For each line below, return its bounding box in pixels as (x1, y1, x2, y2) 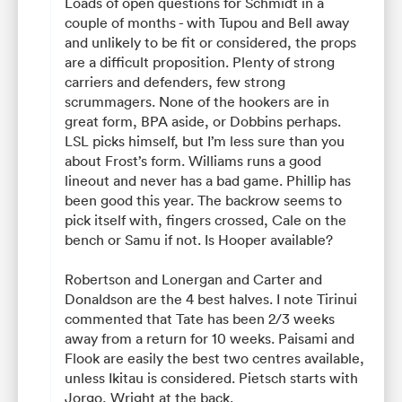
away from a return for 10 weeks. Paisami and (65, 328, 354, 347)
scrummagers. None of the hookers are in (65, 92, 329, 110)
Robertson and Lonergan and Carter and (65, 269, 322, 288)
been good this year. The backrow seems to (65, 190, 342, 209)
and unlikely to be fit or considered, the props (65, 32, 356, 51)
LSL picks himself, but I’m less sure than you (65, 131, 345, 150)
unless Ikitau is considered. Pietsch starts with (65, 368, 358, 387)
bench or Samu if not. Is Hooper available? (65, 230, 333, 249)
